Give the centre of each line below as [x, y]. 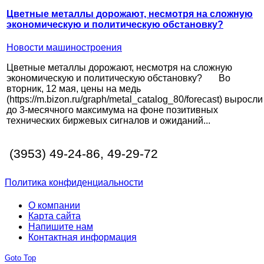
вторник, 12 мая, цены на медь [74, 89]
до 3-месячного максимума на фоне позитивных [112, 110]
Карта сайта [55, 216]
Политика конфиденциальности [74, 183]
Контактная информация [82, 237]
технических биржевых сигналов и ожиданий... [108, 121]
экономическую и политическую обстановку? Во [118, 78]
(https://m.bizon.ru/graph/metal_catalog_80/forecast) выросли [135, 100]
